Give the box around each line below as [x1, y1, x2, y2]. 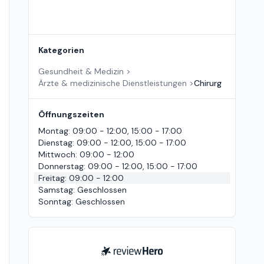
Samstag [38, 184, 73, 195]
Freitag [38, 173, 65, 183]
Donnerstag [38, 161, 84, 171]
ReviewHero [101, 246, 146, 257]
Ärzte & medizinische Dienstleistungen [38, 78, 187, 88]
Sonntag [38, 196, 71, 207]
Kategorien [38, 45, 84, 55]
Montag [38, 126, 68, 136]
